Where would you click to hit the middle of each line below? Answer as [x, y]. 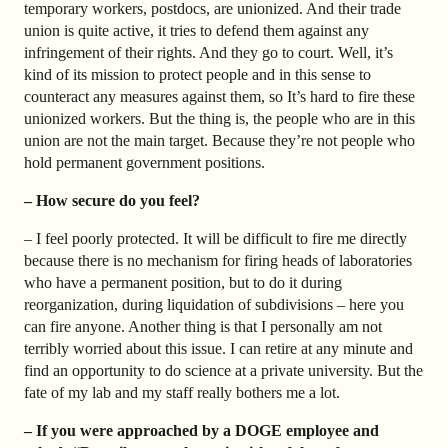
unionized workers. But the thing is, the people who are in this [219, 118]
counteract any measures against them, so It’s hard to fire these [219, 96]
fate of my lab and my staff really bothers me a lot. [182, 392]
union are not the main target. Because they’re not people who [219, 140]
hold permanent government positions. [144, 162]
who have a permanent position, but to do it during [183, 282]
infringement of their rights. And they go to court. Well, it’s [208, 52]
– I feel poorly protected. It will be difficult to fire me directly [215, 238]
